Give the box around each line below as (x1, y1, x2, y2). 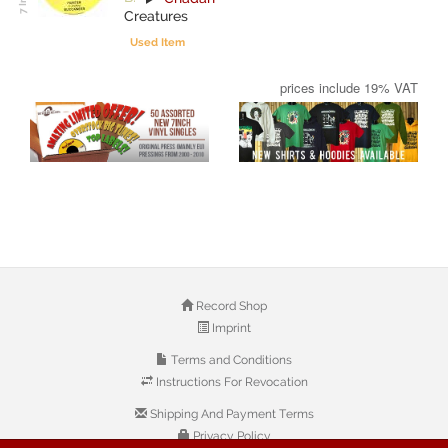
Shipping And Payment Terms (146, 407, 314, 422)
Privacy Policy (189, 429, 271, 444)
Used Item (130, 35, 186, 48)
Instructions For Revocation (152, 375, 308, 390)
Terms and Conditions (168, 353, 292, 368)
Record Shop (193, 299, 267, 314)
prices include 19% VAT (280, 77, 418, 97)
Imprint (209, 321, 251, 336)
